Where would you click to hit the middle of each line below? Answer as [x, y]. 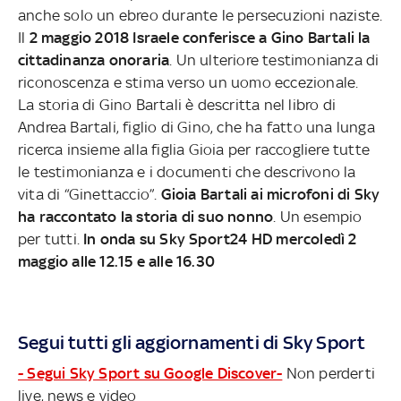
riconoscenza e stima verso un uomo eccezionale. [188, 83]
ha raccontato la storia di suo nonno [146, 217]
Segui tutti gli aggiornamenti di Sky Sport [192, 343]
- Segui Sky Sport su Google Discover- [150, 374]
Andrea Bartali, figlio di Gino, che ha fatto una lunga [196, 128]
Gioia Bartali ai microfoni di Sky [270, 195]
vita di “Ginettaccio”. [90, 195]
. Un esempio [318, 217]
